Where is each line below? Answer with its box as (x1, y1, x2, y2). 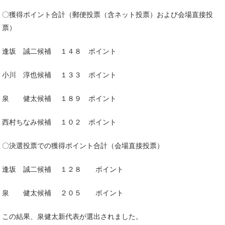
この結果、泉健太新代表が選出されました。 (2, 212, 143, 220)
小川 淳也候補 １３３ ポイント (2, 70, 117, 79)
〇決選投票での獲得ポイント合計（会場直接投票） (2, 141, 164, 150)
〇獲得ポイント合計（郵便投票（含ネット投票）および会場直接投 (2, 10, 213, 19)
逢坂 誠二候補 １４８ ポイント (2, 47, 117, 55)
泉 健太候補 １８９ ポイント (2, 94, 117, 102)
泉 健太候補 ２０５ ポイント (2, 188, 124, 197)
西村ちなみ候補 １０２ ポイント (2, 118, 117, 126)
